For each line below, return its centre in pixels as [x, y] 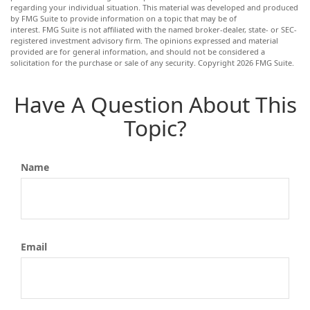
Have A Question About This [155, 104]
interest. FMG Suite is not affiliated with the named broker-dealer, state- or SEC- [154, 29]
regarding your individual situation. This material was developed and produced [154, 7]
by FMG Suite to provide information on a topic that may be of [124, 18]
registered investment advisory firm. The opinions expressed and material [144, 40]
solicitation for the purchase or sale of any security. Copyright [124, 63]
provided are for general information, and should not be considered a [138, 52]
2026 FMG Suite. [265, 63]
